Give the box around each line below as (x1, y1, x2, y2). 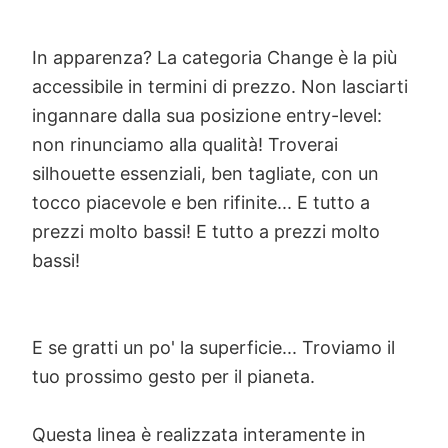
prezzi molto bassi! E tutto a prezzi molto (32, 221, 380, 243)
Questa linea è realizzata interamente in (32, 424, 366, 446)
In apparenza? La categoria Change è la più (32, 47, 397, 69)
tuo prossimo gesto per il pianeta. (32, 366, 315, 388)
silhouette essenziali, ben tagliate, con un (32, 163, 379, 185)
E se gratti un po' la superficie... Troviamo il (32, 337, 395, 359)
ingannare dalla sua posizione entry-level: (32, 105, 382, 127)
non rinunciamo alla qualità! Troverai (32, 134, 338, 156)
